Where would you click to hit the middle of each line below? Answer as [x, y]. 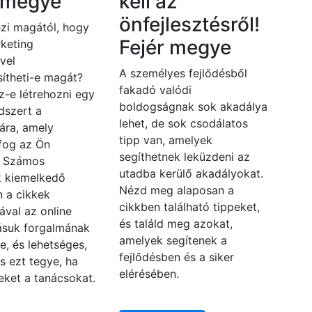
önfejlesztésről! [189, 25]
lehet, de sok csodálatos [183, 124]
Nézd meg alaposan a [176, 190]
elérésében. [149, 274]
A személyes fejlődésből [183, 73]
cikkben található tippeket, [189, 207]
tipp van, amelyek [165, 140]
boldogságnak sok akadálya [193, 107]
